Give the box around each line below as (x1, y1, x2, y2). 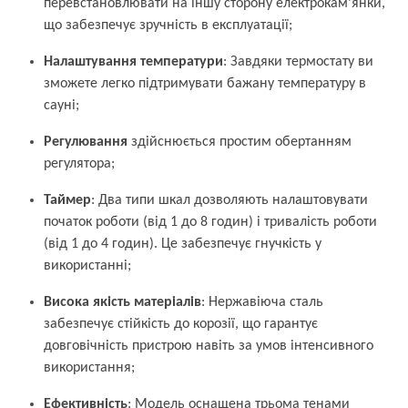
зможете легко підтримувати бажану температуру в (44, 76, 366, 91)
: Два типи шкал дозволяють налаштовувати (91, 193, 368, 208)
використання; (44, 361, 135, 375)
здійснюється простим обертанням (127, 135, 352, 149)
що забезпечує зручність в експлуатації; (44, 18, 292, 33)
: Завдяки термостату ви (223, 55, 373, 69)
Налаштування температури (44, 55, 223, 69)
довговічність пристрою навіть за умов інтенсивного (44, 339, 373, 353)
